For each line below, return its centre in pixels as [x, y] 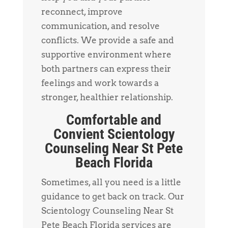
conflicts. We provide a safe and [107, 40]
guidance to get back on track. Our [112, 197]
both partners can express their [106, 69]
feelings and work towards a [100, 83]
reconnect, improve [82, 12]
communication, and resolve [100, 26]
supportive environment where [106, 55]
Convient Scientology [114, 134]
